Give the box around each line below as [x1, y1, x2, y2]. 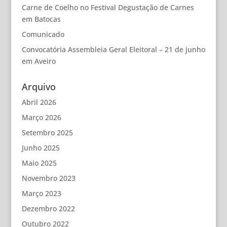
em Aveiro [21, 56, 56, 66]
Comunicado [21, 29, 64, 39]
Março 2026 [21, 112, 61, 122]
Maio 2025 [21, 158, 57, 168]
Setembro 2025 [21, 128, 73, 137]
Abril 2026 [21, 97, 56, 107]
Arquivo [21, 81, 56, 93]
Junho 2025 [21, 143, 60, 153]
